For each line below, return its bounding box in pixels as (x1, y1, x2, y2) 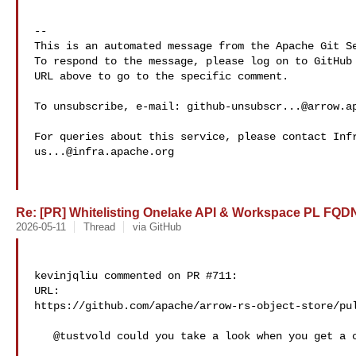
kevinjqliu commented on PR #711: (34, 269, 238, 282)
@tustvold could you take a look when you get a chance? (34, 330, 53, 342)
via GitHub (132, 221, 181, 233)
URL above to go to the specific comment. (34, 70, 288, 83)
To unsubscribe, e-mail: (34, 100, 187, 113)
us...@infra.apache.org (34, 145, 174, 158)
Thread (83, 221, 115, 233)
